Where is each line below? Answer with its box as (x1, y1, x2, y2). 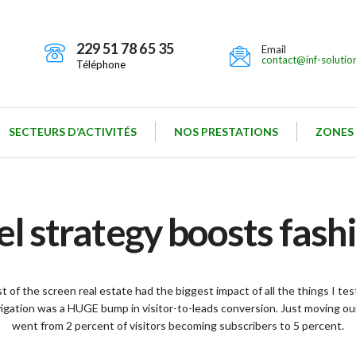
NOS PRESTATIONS (173, 125, 278, 138)
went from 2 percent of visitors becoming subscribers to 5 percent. (12, 319, 344, 332)
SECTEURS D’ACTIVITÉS (8, 125, 137, 138)
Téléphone (75, 57, 126, 71)
